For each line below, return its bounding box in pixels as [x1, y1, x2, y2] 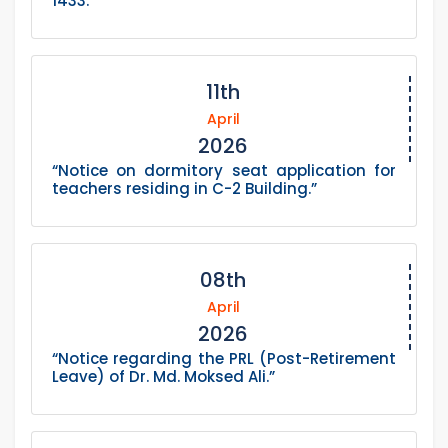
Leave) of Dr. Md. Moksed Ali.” [52, 366, 275, 388]
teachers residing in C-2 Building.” [52, 178, 317, 200]
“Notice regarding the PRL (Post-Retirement [52, 348, 396, 370]
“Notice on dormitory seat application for [52, 160, 396, 182]
